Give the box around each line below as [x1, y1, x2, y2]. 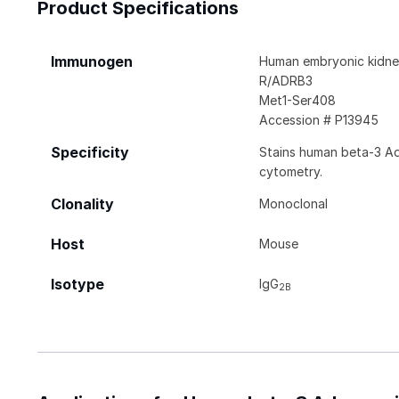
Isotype [51, 275, 104, 293]
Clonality [51, 195, 114, 213]
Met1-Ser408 [259, 92, 337, 108]
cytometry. [259, 163, 323, 179]
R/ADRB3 [259, 72, 313, 88]
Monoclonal [259, 195, 329, 211]
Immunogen [51, 53, 133, 70]
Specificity [51, 143, 129, 161]
